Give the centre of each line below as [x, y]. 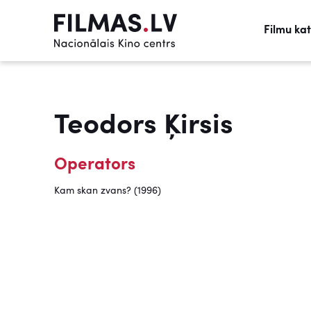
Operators [95, 165]
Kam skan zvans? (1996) [108, 191]
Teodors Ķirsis [144, 126]
